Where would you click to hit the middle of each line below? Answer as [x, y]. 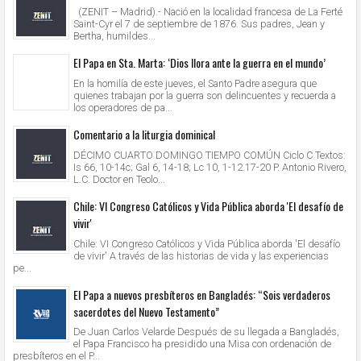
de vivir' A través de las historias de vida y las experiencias [201, 255]
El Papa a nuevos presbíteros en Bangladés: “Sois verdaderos [202, 294]
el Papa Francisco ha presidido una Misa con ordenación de [202, 344]
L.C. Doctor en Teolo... [119, 179]
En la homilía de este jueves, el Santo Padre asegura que [195, 84]
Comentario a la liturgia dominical [144, 135]
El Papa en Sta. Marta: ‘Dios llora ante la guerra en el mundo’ [199, 63]
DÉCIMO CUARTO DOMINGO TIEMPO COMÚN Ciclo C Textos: [210, 155]
